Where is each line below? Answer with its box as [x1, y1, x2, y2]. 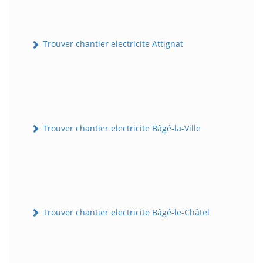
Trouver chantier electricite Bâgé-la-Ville [41, 122, 201, 134]
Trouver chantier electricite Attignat [41, 38, 183, 50]
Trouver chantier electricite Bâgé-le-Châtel [41, 206, 210, 218]
